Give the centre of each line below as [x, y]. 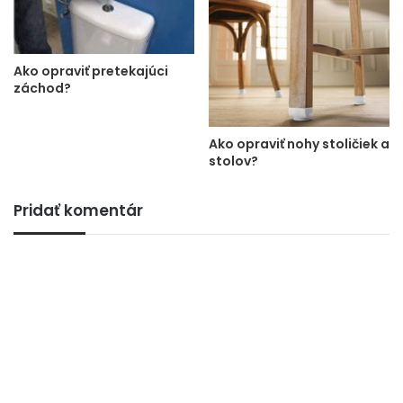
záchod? [42, 89]
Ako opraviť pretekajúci [91, 72]
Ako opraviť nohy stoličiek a [299, 143]
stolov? [233, 161]
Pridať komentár [78, 210]
